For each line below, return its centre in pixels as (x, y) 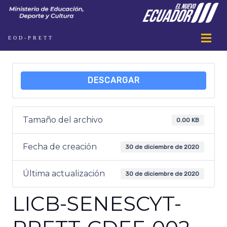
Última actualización (64, 174)
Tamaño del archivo (63, 120)
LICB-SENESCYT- (97, 203)
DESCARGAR (113, 80)
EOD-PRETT (31, 38)
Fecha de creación (60, 147)
